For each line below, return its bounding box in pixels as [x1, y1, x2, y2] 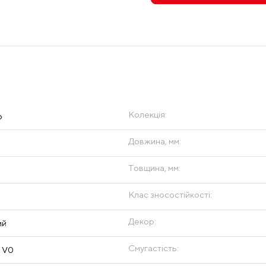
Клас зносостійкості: [128, 189, 212, 200]
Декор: [128, 216, 156, 227]
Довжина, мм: [128, 136, 181, 147]
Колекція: [128, 109, 167, 120]
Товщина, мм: [128, 163, 180, 173]
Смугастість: [128, 243, 179, 254]
